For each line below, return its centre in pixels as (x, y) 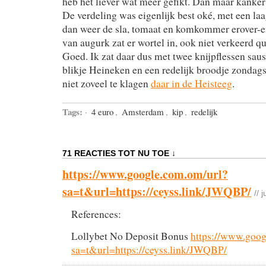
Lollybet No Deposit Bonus (131, 236)
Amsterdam (143, 111)
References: (96, 214)
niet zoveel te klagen (107, 83)
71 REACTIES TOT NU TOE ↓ (119, 153)
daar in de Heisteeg (191, 83)
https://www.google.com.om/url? (145, 174)
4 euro (102, 111)
